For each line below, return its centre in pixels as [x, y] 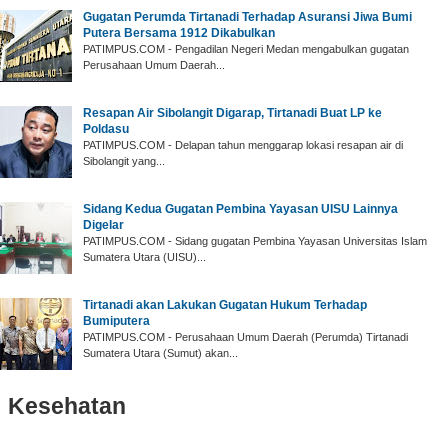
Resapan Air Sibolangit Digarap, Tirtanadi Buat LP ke [232, 112]
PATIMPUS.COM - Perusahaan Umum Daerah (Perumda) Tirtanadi [245, 336]
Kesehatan [67, 405]
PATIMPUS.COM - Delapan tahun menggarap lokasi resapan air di [243, 144]
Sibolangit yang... [124, 160]
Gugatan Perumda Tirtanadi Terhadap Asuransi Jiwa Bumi [247, 16]
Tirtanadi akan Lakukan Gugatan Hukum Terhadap [225, 304]
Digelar [103, 224]
